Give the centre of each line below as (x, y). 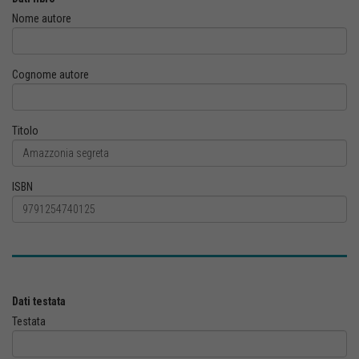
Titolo (25, 131)
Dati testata (39, 301)
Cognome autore (50, 75)
